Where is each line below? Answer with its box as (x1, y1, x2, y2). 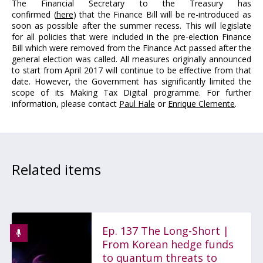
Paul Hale (119, 98, 155, 109)
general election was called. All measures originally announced (12, 53, 251, 65)
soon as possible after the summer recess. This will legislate (12, 20, 251, 31)
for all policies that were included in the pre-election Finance (12, 31, 251, 42)
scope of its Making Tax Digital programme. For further (12, 87, 251, 98)
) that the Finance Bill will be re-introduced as (73, 9, 252, 20)
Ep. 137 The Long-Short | (102, 224, 229, 238)
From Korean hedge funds (102, 237, 234, 251)
